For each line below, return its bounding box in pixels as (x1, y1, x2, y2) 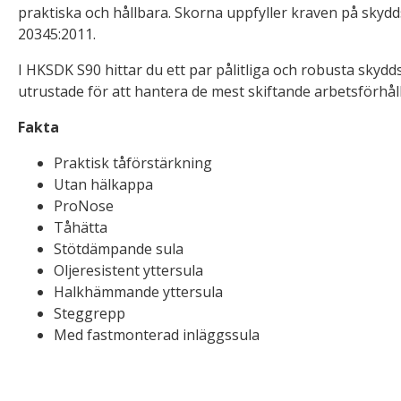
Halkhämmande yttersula (54, 282, 223, 302)
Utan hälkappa (54, 175, 153, 194)
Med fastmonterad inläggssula (54, 325, 260, 345)
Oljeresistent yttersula (54, 260, 203, 280)
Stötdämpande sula (54, 239, 183, 259)
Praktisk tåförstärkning (54, 153, 212, 173)
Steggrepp (54, 303, 125, 323)
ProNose (54, 196, 114, 216)
